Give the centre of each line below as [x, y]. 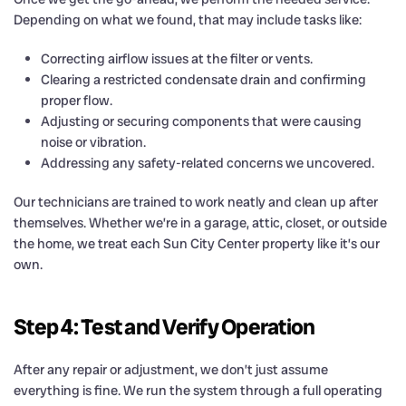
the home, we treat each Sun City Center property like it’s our [197, 243]
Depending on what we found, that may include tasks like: [188, 19]
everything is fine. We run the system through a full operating [198, 390]
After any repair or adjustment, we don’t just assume [171, 369]
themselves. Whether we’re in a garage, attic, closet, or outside [200, 222]
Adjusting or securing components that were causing [201, 121]
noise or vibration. [93, 142]
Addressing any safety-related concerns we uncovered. [208, 163]
